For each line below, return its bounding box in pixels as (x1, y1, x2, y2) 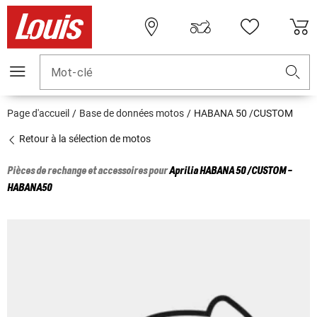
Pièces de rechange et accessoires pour (7, 166, 169, 178)
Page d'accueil (7, 108, 69, 120)
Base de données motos (79, 108, 184, 120)
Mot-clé (51, 66, 93, 80)
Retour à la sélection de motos (17, 133, 151, 145)
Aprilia (169, 166, 198, 178)
